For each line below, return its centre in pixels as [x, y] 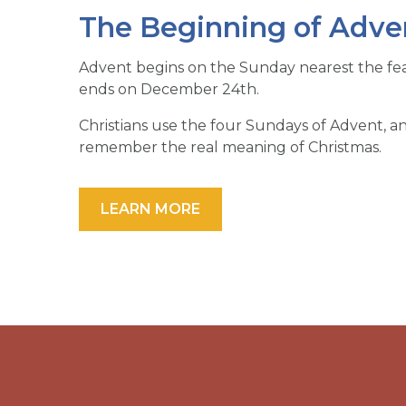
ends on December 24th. [169, 89]
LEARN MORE [150, 208]
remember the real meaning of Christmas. [230, 147]
